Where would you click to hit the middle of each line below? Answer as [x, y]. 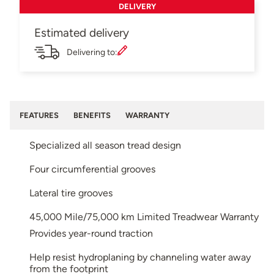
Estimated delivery [82, 32]
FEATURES [39, 115]
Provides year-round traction [91, 233]
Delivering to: [92, 52]
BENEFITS [92, 115]
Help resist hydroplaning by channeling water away [140, 257]
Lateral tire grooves [71, 193]
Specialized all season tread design [105, 145]
